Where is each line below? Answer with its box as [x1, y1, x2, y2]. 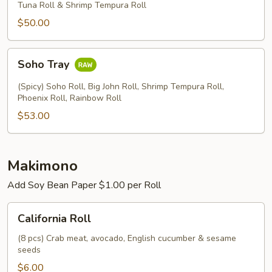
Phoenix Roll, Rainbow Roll [18, 92, 121, 104]
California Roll [18, 211, 91, 226]
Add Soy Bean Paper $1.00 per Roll [7, 178, 161, 192]
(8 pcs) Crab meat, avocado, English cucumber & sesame [18, 233, 236, 244]
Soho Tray [18, 57, 72, 72]
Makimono [7, 156, 78, 175]
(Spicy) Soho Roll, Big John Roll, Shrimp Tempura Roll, [18, 81, 224, 92]
